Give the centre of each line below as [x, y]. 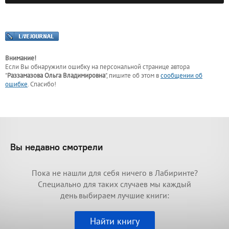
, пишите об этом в [133, 76]
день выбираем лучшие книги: [114, 196]
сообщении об [181, 76]
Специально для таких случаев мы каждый [114, 184]
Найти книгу [114, 221]
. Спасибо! [42, 84]
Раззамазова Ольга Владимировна [56, 76]
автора [180, 67]
